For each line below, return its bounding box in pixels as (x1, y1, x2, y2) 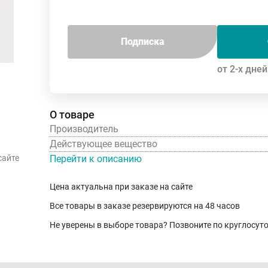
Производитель (50, 123, 118, 135)
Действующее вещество (50, 138, 157, 150)
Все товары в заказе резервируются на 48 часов (50, 200, 240, 211)
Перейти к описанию (50, 153, 142, 165)
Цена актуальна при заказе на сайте (50, 181, 193, 191)
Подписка (120, 35, 165, 47)
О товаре (50, 108, 95, 121)
